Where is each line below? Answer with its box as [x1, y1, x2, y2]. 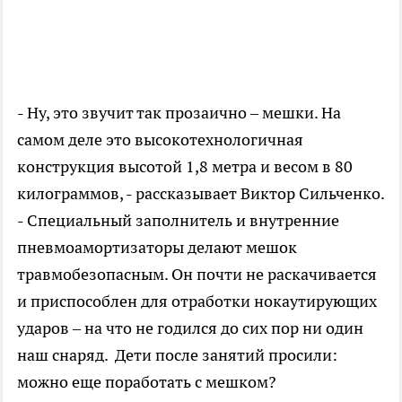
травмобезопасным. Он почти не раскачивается [17, 264, 377, 284]
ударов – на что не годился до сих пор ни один [17, 318, 363, 338]
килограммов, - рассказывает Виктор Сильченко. [17, 183, 384, 204]
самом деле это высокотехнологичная [17, 129, 303, 150]
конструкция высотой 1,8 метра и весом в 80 [17, 156, 353, 177]
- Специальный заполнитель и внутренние [17, 210, 339, 231]
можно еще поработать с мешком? [17, 371, 276, 392]
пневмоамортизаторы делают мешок [17, 237, 297, 258]
